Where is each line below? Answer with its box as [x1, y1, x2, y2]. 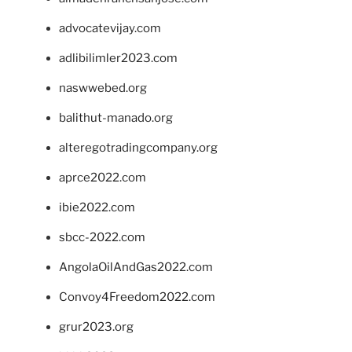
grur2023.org [59, 319, 134, 334]
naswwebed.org [59, 80, 147, 95]
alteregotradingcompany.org [59, 140, 218, 155]
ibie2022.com [59, 200, 135, 214]
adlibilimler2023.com [59, 50, 178, 65]
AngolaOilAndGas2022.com [59, 259, 213, 274]
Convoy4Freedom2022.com [59, 289, 215, 304]
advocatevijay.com [59, 20, 161, 35]
